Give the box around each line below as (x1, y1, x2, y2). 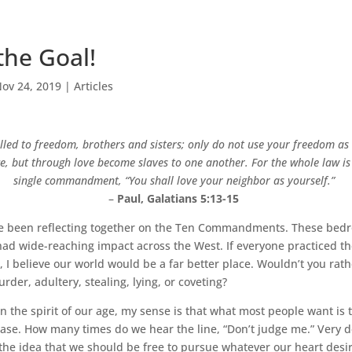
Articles (73, 79, 113, 93)
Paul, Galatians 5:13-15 (117, 191, 240, 206)
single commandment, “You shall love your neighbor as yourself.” (13, 173, 335, 188)
